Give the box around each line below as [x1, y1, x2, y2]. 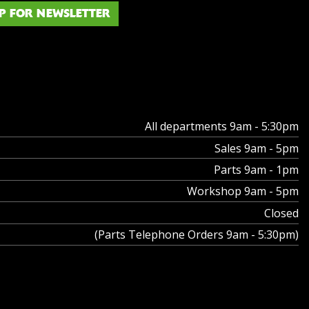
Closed [264, 205, 299, 221]
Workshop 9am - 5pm [187, 183, 299, 199]
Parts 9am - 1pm [214, 161, 299, 177]
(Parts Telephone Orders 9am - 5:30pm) [94, 227, 299, 243]
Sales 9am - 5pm [215, 140, 299, 156]
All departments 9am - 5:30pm [145, 119, 299, 134]
